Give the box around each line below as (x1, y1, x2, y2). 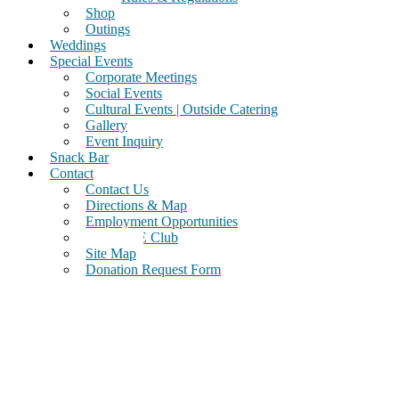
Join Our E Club (85, 230, 178, 245)
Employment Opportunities (85, 214, 238, 229)
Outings (85, 21, 130, 37)
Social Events (85, 85, 162, 101)
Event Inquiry (85, 134, 163, 149)
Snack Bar (50, 150, 109, 165)
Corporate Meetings (85, 69, 197, 85)
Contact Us (85, 182, 149, 197)
